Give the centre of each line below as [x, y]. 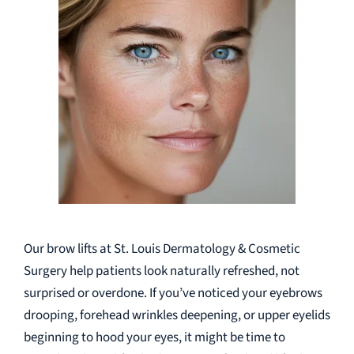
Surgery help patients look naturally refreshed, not [162, 271]
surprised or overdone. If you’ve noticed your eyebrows [173, 293]
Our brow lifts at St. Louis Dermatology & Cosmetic [162, 249]
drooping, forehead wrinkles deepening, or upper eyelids [177, 315]
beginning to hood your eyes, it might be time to [154, 337]
